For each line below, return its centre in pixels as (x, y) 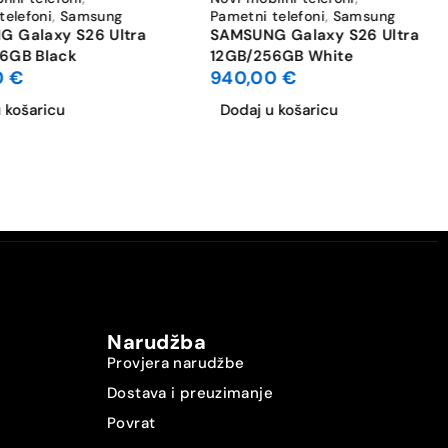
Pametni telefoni (268, 15)
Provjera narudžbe (176, 362)
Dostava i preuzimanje (190, 392)
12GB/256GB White (282, 55)
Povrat (131, 422)
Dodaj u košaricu (279, 109)
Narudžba (156, 341)
